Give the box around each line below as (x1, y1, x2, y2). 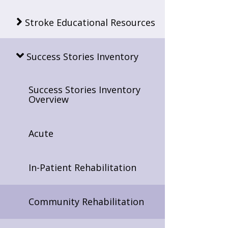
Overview (28, 93, 69, 105)
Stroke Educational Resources (25, 16, 155, 28)
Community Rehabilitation (28, 195, 144, 208)
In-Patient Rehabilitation (28, 161, 136, 174)
